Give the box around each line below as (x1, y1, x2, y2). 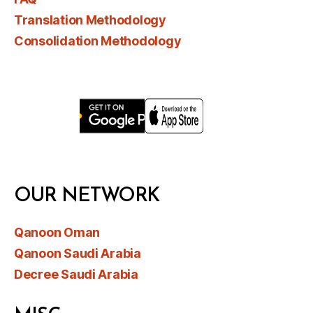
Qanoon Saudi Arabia (14, 245, 141, 261)
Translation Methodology (14, 12, 166, 27)
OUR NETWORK (14, 186, 160, 206)
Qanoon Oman (14, 224, 101, 240)
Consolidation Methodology (14, 33, 182, 48)
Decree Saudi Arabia (14, 266, 138, 282)
